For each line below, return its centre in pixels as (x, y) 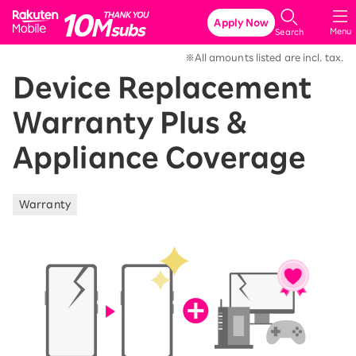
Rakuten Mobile (114, 14)
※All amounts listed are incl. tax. (264, 57)
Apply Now (242, 22)
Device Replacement (162, 87)
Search (289, 31)
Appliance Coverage (159, 157)
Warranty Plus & (130, 122)
